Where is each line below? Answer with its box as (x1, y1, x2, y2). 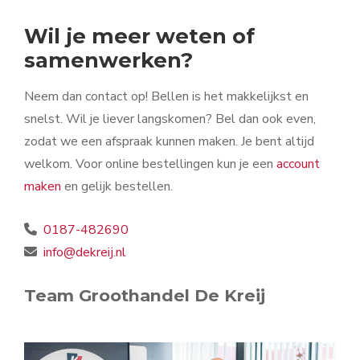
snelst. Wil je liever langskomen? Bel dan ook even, (24, 110, 316, 129)
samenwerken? (24, 47, 193, 73)
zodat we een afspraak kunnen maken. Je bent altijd (24, 133, 314, 151)
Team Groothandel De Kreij (24, 284, 265, 305)
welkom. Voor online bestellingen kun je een (24, 155, 276, 174)
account (276, 155, 320, 174)
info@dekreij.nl (43, 243, 126, 261)
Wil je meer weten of (24, 23, 255, 49)
